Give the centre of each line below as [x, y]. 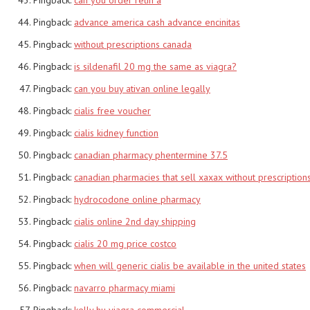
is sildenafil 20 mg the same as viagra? [155, 66]
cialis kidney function [116, 133]
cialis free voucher [112, 110]
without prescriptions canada [133, 44]
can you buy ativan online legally [142, 88]
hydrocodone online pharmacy [137, 199]
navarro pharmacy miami [125, 288]
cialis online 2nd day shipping [135, 221]
